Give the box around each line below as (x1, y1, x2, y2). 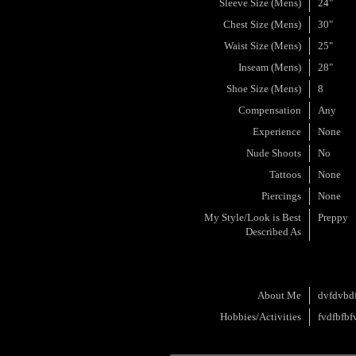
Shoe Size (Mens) (226, 83, 302, 95)
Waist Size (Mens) (224, 40, 302, 52)
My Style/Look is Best (204, 211, 302, 223)
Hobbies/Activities (220, 311, 302, 323)
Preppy (318, 211, 349, 223)
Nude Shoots (246, 147, 302, 159)
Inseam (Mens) (238, 61, 302, 73)
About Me (257, 289, 302, 301)
